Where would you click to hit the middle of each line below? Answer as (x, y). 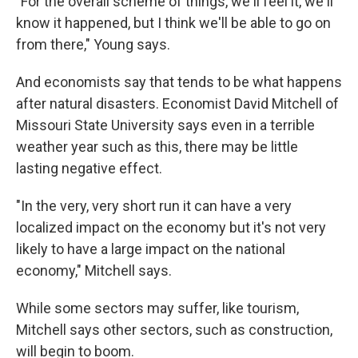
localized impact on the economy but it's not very (171, 227)
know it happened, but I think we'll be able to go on (173, 23)
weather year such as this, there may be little (157, 147)
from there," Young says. (93, 44)
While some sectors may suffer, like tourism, (157, 308)
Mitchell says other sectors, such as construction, (174, 330)
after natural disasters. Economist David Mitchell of (177, 103)
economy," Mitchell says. (94, 270)
